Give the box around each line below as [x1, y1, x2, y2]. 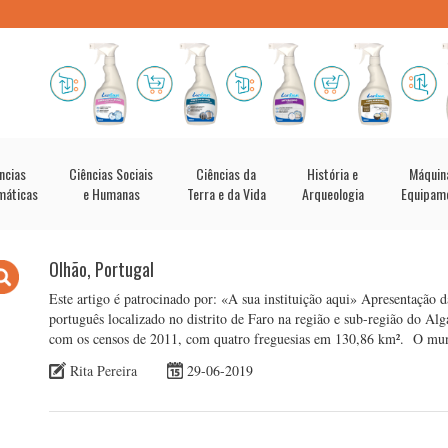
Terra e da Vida [186, 183, 266, 204]
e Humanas [82, 183, 140, 204]
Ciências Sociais [69, 163, 153, 184]
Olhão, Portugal [49, 256, 154, 282]
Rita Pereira [70, 360, 137, 380]
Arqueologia [301, 183, 364, 204]
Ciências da [196, 163, 256, 184]
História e [307, 163, 358, 184]
